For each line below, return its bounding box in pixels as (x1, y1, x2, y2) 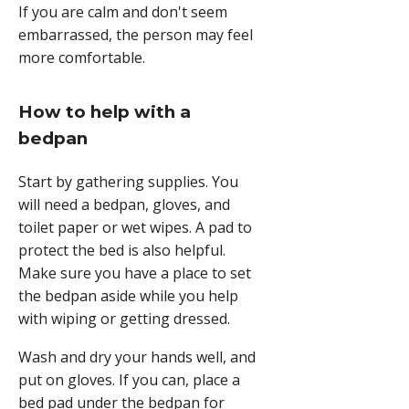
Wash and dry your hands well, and (18, 346, 256, 367)
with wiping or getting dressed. (18, 309, 230, 330)
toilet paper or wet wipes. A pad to (18, 217, 252, 238)
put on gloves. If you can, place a (18, 369, 240, 390)
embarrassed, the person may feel (18, 24, 253, 45)
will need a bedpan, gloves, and (18, 194, 230, 215)
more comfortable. (18, 47, 145, 68)
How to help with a (18, 100, 191, 122)
